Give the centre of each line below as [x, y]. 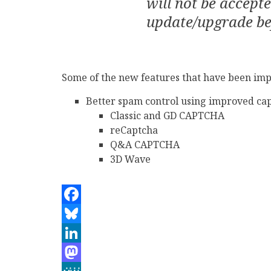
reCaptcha [134, 130]
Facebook [83, 214]
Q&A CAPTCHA [145, 145]
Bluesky [80, 233]
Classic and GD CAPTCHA [167, 116]
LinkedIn [83, 252]
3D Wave [130, 159]
